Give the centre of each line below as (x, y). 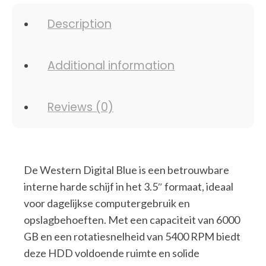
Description (80, 24)
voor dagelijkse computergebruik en (107, 203)
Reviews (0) (80, 107)
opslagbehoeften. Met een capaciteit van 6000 (132, 219)
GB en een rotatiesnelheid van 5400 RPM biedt (132, 236)
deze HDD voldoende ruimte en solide (112, 253)
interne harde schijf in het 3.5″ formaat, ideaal (129, 186)
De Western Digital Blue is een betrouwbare (126, 170)
